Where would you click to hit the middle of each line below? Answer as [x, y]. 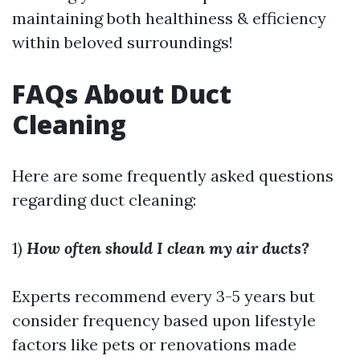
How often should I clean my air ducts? [168, 248]
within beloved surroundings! [123, 43]
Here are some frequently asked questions [173, 176]
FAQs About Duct [122, 94]
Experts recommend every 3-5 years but [164, 297]
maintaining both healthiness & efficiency [169, 18]
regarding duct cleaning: [104, 200]
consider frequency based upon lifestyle [164, 321]
